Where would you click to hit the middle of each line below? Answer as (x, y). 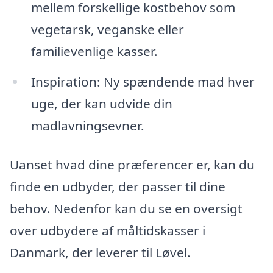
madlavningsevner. (87, 126)
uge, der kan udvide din (101, 104)
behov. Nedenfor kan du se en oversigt (126, 208)
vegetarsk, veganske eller (107, 30)
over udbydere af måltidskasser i (108, 230)
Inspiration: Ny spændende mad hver (143, 82)
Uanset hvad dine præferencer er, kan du (132, 164)
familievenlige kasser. (94, 51)
